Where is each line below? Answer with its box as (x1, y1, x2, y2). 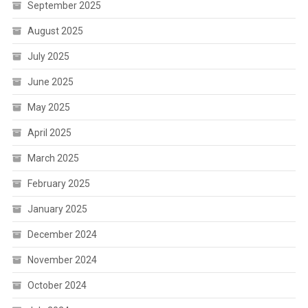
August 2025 (27, 25, 83, 36)
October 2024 (27, 280, 87, 291)
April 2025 (27, 127, 71, 138)
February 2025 (27, 178, 90, 189)
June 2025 (27, 76, 74, 87)
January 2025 (27, 203, 87, 214)
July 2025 (27, 51, 69, 62)
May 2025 (27, 102, 70, 113)
